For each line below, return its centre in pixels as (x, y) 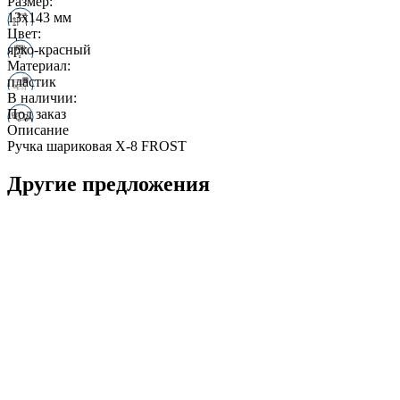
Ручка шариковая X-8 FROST (97, 146)
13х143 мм (39, 17)
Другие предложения (108, 183)
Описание (38, 129)
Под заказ (37, 113)
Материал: (39, 65)
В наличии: (42, 97)
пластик (32, 81)
